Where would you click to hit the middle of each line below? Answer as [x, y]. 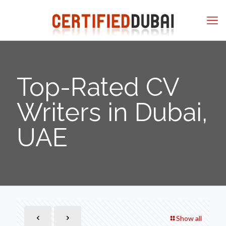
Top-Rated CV [98, 87]
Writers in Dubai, [112, 112]
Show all [189, 218]
